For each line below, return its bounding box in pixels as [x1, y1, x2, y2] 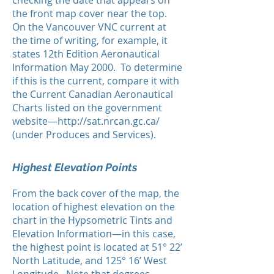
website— [12, 114, 57, 128]
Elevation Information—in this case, [12, 227, 176, 240]
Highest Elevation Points [12, 161, 182, 174]
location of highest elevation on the [12, 200, 175, 213]
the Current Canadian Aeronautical [12, 87, 173, 101]
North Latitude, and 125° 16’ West [12, 254, 167, 267]
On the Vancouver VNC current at [12, 20, 166, 34]
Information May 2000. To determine [12, 61, 182, 74]
